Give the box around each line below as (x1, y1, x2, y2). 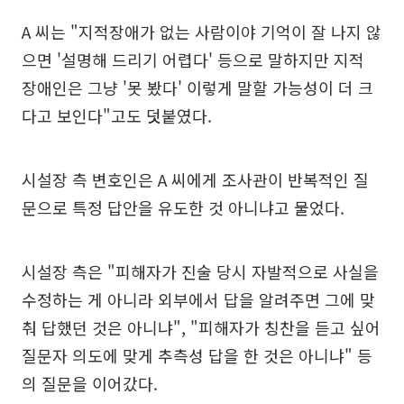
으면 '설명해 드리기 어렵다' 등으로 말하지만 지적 (22, 48, 364, 72)
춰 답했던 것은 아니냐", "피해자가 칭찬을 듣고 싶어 (22, 316, 381, 340)
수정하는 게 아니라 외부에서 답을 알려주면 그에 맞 (22, 288, 375, 312)
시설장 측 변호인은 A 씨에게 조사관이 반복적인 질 (22, 168, 369, 192)
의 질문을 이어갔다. (22, 372, 158, 396)
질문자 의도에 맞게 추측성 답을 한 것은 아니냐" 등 (22, 344, 372, 368)
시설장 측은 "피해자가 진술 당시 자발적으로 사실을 (22, 260, 379, 284)
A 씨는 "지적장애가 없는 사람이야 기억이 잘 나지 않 (22, 20, 381, 44)
